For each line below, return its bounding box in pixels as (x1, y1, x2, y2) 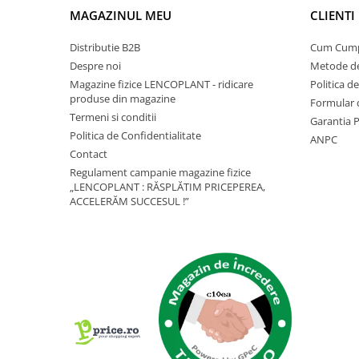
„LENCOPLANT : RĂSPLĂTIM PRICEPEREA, (70, 179, 265, 194)
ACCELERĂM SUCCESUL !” (70, 193, 189, 208)
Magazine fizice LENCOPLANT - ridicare (70, 76, 253, 91)
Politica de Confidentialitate (70, 127, 201, 143)
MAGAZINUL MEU (70, 6, 171, 23)
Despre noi (70, 58, 121, 73)
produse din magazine (70, 91, 175, 106)
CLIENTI (310, 6, 355, 23)
